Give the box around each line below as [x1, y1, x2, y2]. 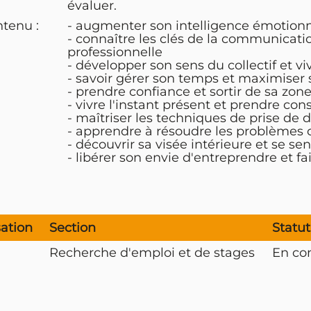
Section [49, 220, 96, 236]
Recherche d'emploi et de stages [49, 245, 255, 261]
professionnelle [67, 44, 162, 60]
